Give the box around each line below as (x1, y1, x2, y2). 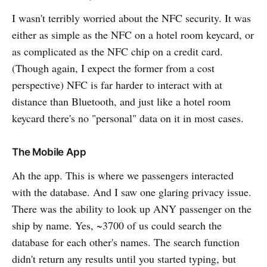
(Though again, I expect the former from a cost (12, 60, 215, 75)
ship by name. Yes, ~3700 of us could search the (12, 218, 222, 232)
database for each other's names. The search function (12, 234, 240, 249)
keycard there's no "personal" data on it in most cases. (12, 110, 244, 125)
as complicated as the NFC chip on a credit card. (12, 44, 223, 58)
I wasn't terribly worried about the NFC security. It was (12, 10, 251, 25)
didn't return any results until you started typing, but (12, 251, 236, 266)
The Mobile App (12, 145, 86, 158)
